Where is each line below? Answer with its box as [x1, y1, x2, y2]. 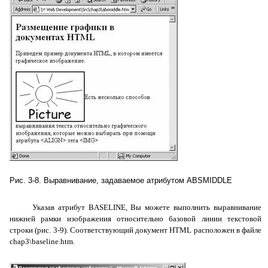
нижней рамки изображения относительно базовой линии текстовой [10, 214, 261, 223]
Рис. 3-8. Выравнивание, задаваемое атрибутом [10, 176, 187, 185]
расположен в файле [191, 226, 261, 234]
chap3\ [10, 237, 32, 246]
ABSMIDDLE [187, 176, 232, 185]
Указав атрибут [32, 203, 89, 212]
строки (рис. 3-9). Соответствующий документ [10, 226, 170, 234]
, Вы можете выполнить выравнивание [125, 203, 262, 212]
